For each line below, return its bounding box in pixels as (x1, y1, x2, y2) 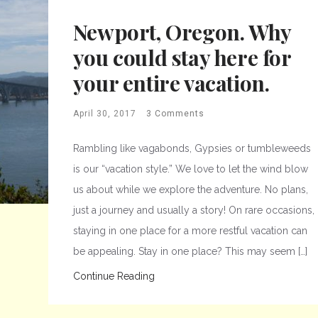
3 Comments (146, 109, 204, 119)
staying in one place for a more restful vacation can (72, 225, 307, 236)
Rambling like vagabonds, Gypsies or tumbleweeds (72, 143, 311, 154)
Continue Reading (72, 270, 155, 282)
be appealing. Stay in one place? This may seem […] (72, 246, 307, 257)
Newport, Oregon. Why (72, 18, 291, 46)
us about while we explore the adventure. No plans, (72, 184, 308, 195)
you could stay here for (72, 43, 291, 72)
